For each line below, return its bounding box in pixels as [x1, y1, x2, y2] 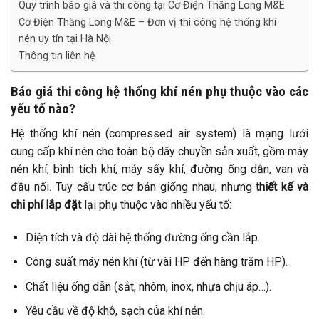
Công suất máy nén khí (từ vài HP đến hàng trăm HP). [25, 255, 288, 269]
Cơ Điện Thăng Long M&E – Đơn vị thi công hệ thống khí [19, 16, 276, 29]
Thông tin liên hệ [19, 50, 95, 63]
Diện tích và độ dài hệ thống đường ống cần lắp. [25, 230, 260, 244]
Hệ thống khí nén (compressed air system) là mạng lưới [11, 126, 308, 140]
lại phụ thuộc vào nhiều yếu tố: [81, 197, 231, 211]
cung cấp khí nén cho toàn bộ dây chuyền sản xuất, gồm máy [11, 144, 308, 158]
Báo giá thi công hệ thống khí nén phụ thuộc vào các [11, 83, 308, 100]
